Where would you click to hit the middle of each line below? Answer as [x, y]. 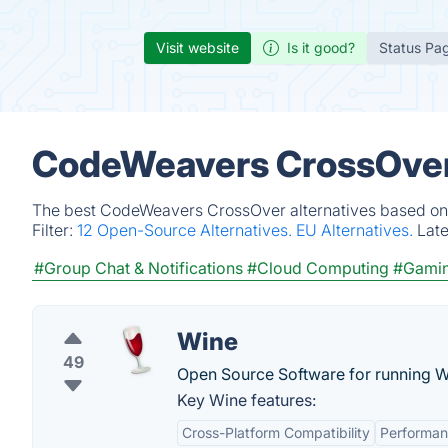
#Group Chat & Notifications [138, 268]
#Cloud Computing [318, 268]
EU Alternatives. [356, 230]
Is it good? [321, 47]
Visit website [197, 47]
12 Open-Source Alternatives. [186, 230]
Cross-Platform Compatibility [276, 432]
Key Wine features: [246, 400]
